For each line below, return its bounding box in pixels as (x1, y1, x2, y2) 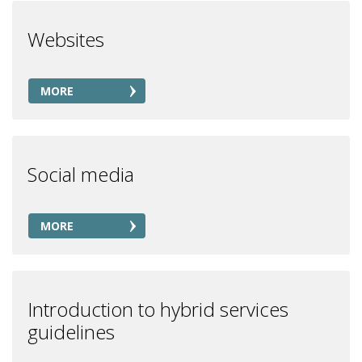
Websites (27, 26, 104, 53)
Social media (27, 161, 134, 187)
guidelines (27, 318, 115, 345)
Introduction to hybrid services (27, 296, 288, 322)
